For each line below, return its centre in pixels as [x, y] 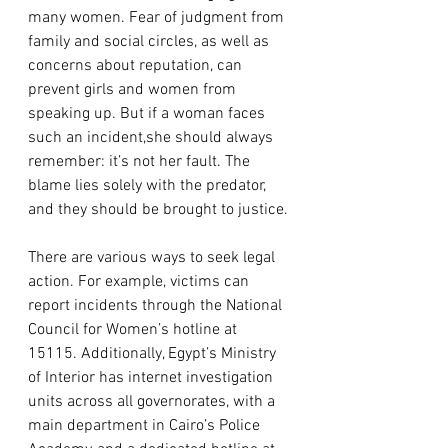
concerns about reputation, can [137, 65]
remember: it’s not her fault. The [141, 161]
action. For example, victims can [140, 281]
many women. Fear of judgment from [158, 17]
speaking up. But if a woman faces [148, 113]
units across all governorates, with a [153, 401]
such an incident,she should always [152, 137]
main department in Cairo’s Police [146, 425]
